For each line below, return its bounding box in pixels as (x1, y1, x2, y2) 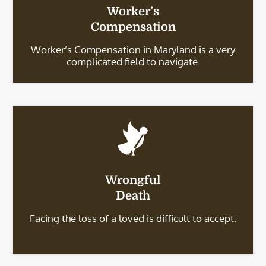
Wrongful (105, 173, 161, 187)
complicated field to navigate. (66, 55, 200, 68)
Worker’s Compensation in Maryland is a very (31, 43, 235, 56)
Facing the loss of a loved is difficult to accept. (30, 212, 236, 224)
